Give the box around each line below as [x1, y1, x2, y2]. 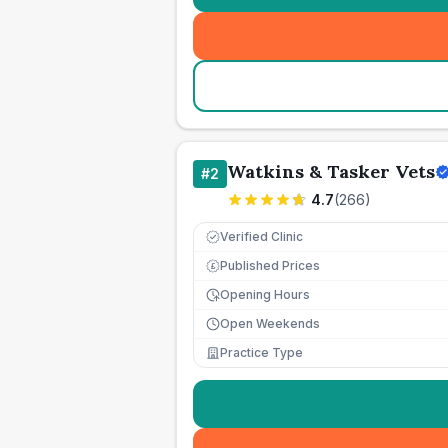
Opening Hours [220, 287, 310, 302]
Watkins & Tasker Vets [227, 160, 435, 183]
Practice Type [220, 345, 303, 360]
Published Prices [220, 258, 320, 273]
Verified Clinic [220, 229, 303, 244]
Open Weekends [220, 316, 320, 331]
